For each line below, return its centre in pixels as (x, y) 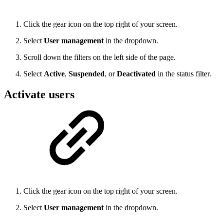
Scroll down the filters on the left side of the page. (100, 57)
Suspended (87, 74)
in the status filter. (183, 74)
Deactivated (136, 74)
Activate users (39, 95)
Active (54, 74)
